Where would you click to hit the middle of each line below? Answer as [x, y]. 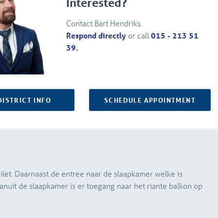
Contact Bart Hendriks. [104, 23]
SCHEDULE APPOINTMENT [150, 100]
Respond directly [96, 35]
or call [139, 35]
